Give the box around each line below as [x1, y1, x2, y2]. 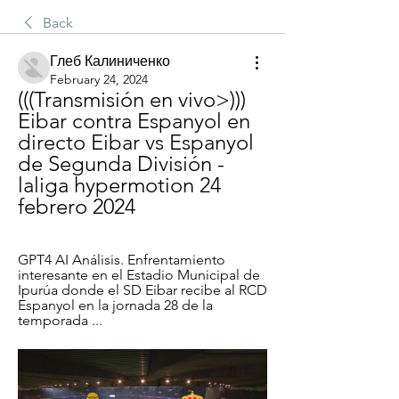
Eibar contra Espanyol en [18, 108, 250, 134]
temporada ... [18, 312, 102, 329]
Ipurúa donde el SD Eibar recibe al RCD [18, 281, 267, 298]
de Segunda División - [18, 151, 224, 176]
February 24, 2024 [50, 71, 148, 87]
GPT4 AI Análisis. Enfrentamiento [18, 251, 225, 268]
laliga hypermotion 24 [18, 172, 221, 198]
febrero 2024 [18, 193, 135, 219]
